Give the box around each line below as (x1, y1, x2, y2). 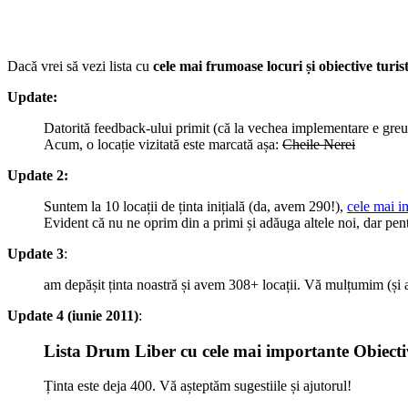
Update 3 (7, 245, 64, 261)
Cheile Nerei (282, 136, 355, 152)
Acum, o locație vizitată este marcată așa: (44, 136, 282, 152)
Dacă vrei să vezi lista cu (7, 57, 153, 74)
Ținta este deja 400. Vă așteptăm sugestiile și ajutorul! (44, 378, 352, 394)
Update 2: (7, 167, 68, 183)
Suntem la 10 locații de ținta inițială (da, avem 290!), (44, 198, 347, 214)
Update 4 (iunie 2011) (7, 307, 138, 323)
